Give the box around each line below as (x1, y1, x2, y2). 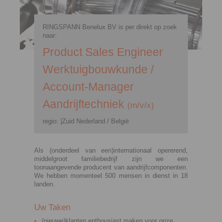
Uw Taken (34, 202, 71, 212)
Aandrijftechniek (43, 97, 128, 111)
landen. (34, 180, 55, 188)
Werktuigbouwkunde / (43, 62, 154, 76)
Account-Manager (43, 80, 134, 93)
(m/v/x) (127, 100, 155, 110)
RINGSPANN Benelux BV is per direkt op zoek (43, 23, 177, 31)
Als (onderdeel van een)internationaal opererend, (34, 146, 188, 154)
